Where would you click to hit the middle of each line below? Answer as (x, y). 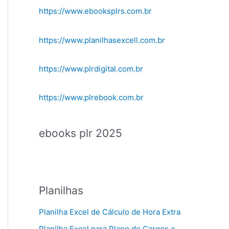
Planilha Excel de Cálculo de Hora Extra (110, 212)
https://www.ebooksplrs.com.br (95, 11)
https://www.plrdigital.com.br (91, 68)
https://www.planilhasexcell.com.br (102, 40)
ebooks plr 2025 (81, 133)
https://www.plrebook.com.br (91, 98)
